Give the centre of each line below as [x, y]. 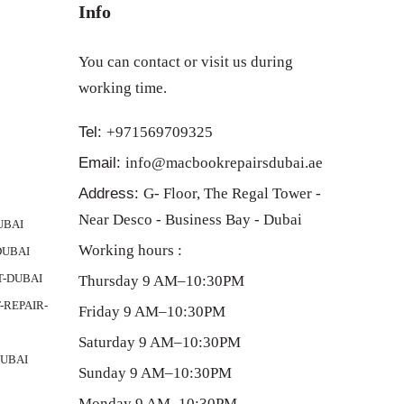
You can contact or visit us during [185, 62]
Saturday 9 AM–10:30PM [159, 342]
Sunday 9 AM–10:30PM [155, 373]
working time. [122, 88]
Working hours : [130, 250]
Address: [110, 193]
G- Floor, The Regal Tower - [232, 193]
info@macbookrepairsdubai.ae [224, 163]
